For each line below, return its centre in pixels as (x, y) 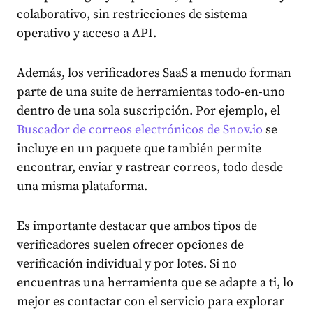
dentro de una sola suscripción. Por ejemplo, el (148, 111)
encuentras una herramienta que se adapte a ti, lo (155, 283)
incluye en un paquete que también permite (139, 149)
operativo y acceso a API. (87, 34)
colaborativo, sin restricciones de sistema (132, 15)
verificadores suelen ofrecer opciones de (130, 245)
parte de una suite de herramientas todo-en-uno (151, 92)
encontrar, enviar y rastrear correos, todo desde (150, 168)
